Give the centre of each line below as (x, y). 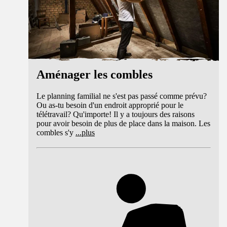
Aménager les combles (94, 74)
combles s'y (56, 132)
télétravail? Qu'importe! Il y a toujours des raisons (116, 114)
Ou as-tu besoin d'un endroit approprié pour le (110, 105)
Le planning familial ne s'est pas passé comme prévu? (122, 96)
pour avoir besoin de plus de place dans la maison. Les (123, 123)
